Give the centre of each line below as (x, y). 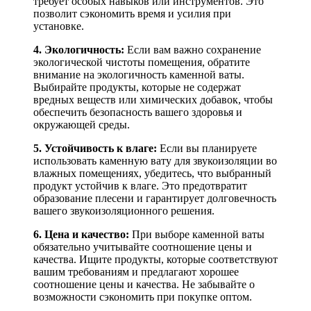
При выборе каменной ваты (197, 234)
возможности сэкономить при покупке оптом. (143, 296)
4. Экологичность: (79, 49)
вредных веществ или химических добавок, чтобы (153, 99)
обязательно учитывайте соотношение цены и (143, 246)
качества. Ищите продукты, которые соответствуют (155, 259)
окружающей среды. (82, 124)
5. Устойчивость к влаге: (95, 148)
